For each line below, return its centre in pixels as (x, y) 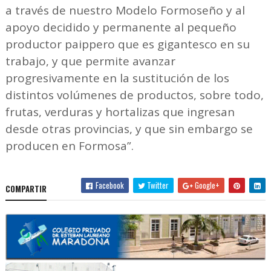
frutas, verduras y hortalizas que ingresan (120, 112)
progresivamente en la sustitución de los (117, 78)
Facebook (109, 185)
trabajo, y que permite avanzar (90, 61)
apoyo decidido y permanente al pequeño (121, 27)
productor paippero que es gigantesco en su (127, 44)
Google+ (207, 185)
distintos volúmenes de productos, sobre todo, (134, 95)
